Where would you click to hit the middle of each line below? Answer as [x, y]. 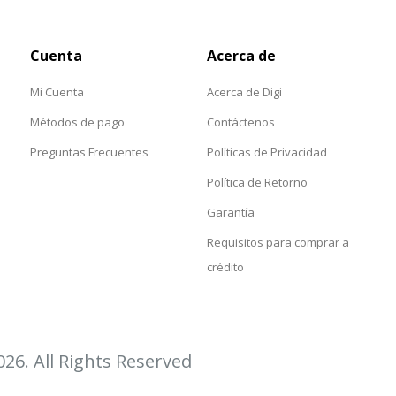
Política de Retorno [257, 182]
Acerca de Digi [244, 91]
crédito [225, 267]
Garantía [231, 212]
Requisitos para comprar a [278, 242]
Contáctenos [241, 122]
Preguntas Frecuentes [89, 152]
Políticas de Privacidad [267, 152]
